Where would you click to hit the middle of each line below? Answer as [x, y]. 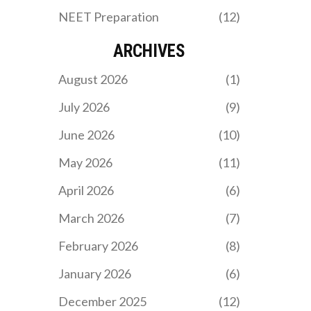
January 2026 [94, 274]
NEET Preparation [108, 17]
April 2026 [86, 191]
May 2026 [85, 163]
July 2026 [84, 107]
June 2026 [86, 135]
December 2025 [102, 302]
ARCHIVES [149, 51]
